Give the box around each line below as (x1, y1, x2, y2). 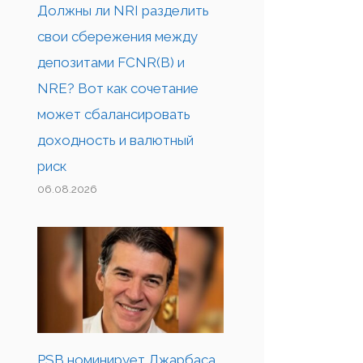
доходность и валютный (37, 131, 194, 148)
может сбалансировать (37, 105, 190, 122)
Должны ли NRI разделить (37, 2, 209, 19)
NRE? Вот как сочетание (37, 79, 199, 96)
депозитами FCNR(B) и (37, 53, 185, 70)
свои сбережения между (37, 28, 198, 45)
